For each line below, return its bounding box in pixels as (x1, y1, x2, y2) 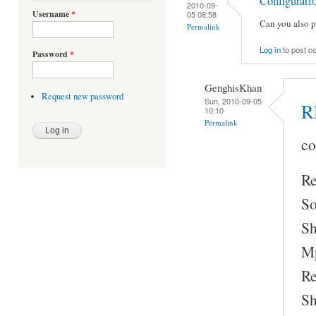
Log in (260, 43, 281, 55)
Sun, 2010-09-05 (205, 95, 262, 107)
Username (32, 8, 71, 20)
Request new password (41, 90, 123, 103)
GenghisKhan (205, 80, 262, 95)
